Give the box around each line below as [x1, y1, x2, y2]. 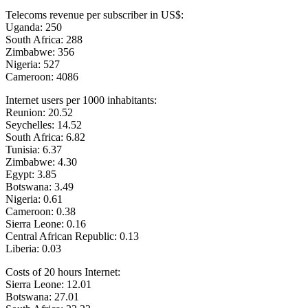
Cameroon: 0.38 [5, 205, 76, 217]
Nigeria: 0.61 [5, 192, 63, 205]
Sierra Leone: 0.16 [5, 217, 86, 230]
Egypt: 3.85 [5, 168, 56, 180]
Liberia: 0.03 [5, 242, 61, 254]
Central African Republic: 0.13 [5, 230, 139, 242]
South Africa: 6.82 [5, 131, 85, 143]
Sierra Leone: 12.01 [5, 278, 91, 290]
